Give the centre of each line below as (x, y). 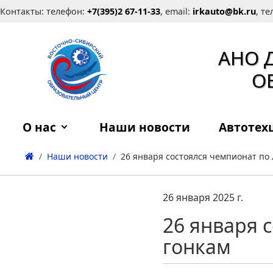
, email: (176, 11)
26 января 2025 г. (203, 197)
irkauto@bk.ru (224, 11)
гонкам (197, 246)
